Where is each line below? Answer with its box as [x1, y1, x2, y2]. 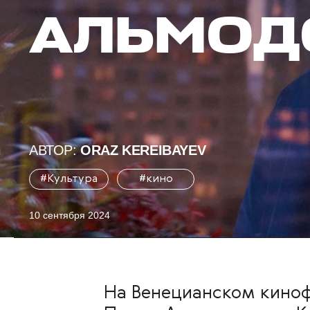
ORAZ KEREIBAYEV [80, 143, 206, 158]
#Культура [40, 173, 98, 185]
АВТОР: [29, 143, 81, 158]
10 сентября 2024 [29, 210, 110, 221]
